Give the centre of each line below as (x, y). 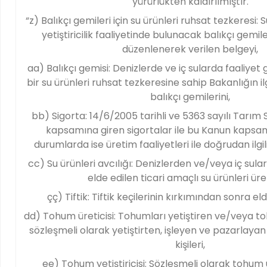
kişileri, (190, 245)
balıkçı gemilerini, (190, 97)
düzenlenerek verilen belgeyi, (190, 49)
